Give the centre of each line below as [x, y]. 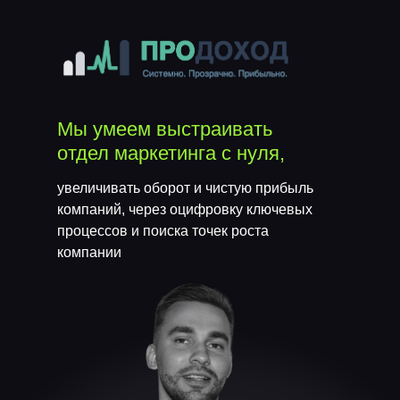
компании [89, 252]
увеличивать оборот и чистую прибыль [185, 188]
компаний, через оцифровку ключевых [185, 209]
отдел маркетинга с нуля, [171, 153]
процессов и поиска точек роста [163, 231]
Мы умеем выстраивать [165, 129]
